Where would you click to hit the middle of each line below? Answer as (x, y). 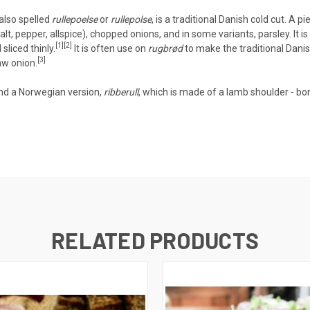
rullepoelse (75, 19)
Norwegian (42, 92)
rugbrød (165, 48)
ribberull (121, 92)
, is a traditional (185, 19)
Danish (234, 19)
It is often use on (110, 48)
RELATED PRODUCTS (155, 240)
